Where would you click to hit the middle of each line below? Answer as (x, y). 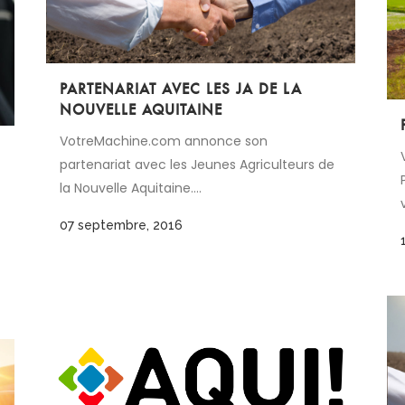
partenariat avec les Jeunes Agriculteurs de (197, 164)
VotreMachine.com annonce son (164, 141)
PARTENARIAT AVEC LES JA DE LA (181, 89)
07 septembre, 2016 (121, 225)
